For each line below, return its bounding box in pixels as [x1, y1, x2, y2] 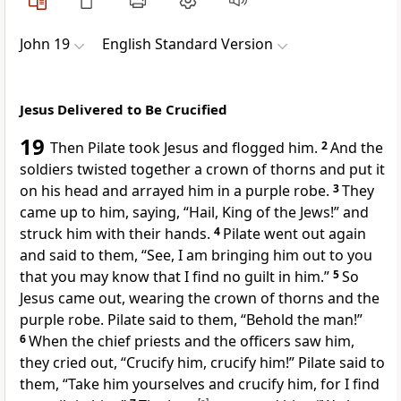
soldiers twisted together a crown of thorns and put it [20, 159, 385, 180]
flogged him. [232, 138, 318, 158]
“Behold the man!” [241, 310, 363, 330]
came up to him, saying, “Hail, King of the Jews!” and [20, 202, 369, 223]
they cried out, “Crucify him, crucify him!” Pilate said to [20, 353, 385, 373]
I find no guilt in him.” [184, 267, 329, 287]
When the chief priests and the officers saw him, [29, 331, 354, 352]
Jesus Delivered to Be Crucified [20, 100, 227, 119]
